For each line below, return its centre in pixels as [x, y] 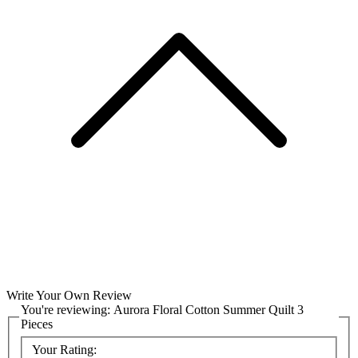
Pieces [37, 324]
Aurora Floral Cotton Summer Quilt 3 [209, 310]
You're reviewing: [67, 310]
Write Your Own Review [69, 296]
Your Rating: [64, 349]
